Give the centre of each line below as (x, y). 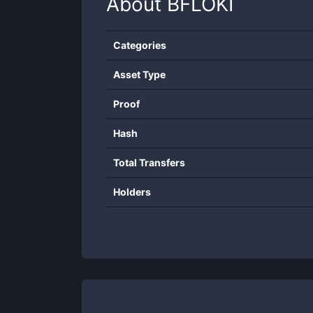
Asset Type (139, 74)
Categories (140, 45)
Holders (132, 192)
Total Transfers (149, 162)
